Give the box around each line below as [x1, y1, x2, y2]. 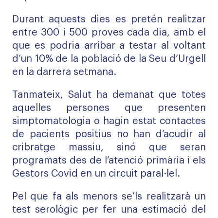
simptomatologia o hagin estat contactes [12, 116, 206, 126]
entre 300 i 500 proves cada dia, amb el [12, 28, 206, 37]
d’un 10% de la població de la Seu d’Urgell [12, 54, 206, 64]
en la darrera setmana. [12, 67, 116, 77]
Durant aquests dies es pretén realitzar [12, 15, 206, 24]
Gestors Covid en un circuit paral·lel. [12, 169, 180, 179]
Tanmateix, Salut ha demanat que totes [12, 90, 206, 100]
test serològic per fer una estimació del [12, 205, 206, 215]
